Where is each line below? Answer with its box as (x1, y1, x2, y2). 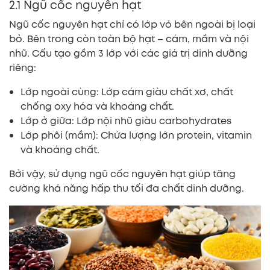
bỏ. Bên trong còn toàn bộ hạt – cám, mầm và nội (9, 32, 249, 46)
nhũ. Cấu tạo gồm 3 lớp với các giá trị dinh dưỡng (9, 46, 248, 61)
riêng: (9, 61, 36, 75)
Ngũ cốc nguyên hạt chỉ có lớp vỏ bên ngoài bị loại (9, 17, 256, 32)
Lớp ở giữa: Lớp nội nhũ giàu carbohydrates (20, 114, 231, 128)
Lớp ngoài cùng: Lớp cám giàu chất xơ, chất (20, 85, 233, 99)
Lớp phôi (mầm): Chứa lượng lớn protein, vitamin (20, 128, 252, 143)
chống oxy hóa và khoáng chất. (20, 99, 174, 114)
